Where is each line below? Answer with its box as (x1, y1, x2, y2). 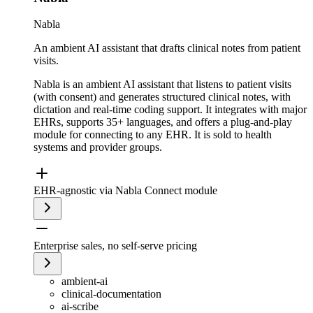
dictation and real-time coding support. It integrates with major (34, 103, 307, 116)
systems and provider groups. (34, 141, 162, 154)
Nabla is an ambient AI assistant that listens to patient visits (34, 78, 291, 91)
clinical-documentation (61, 288, 161, 300)
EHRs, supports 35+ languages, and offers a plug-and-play (34, 116, 292, 129)
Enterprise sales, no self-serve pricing (34, 240, 197, 252)
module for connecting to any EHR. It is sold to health (34, 129, 272, 141)
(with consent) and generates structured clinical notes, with (34, 91, 291, 103)
